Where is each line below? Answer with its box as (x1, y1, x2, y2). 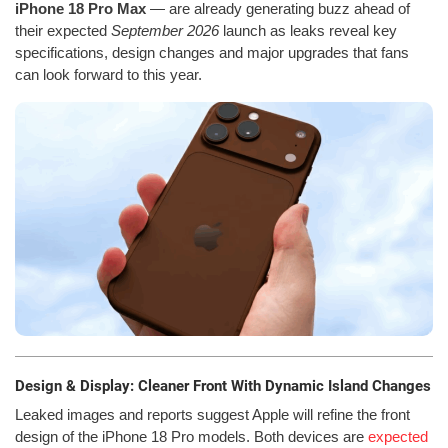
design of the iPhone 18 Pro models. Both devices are (15, 427, 368, 445)
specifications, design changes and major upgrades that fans (15, 43, 409, 61)
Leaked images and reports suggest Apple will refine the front (15, 405, 410, 423)
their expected (15, 21, 111, 39)
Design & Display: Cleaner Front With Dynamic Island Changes (15, 377, 431, 396)
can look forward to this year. (15, 65, 202, 83)
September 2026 (111, 21, 219, 39)
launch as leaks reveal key (219, 21, 397, 39)
